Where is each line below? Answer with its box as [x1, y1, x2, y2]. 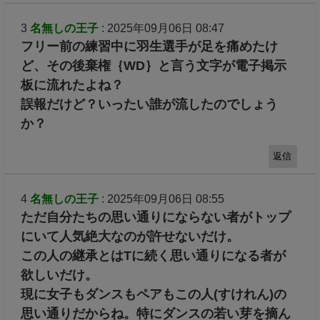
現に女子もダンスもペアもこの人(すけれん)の [20, 286, 286, 301]
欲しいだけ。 [20, 267, 98, 282]
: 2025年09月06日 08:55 [98, 192, 224, 205]
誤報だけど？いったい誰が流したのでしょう [20, 97, 278, 112]
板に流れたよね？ [20, 78, 124, 93]
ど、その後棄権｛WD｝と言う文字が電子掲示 [20, 59, 286, 74]
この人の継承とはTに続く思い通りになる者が [20, 248, 286, 263]
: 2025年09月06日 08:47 [98, 22, 224, 35]
